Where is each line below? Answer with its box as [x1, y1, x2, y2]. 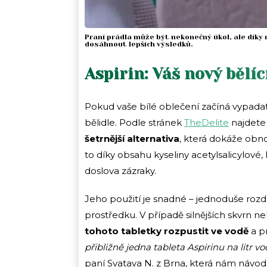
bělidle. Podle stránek [85, 117, 184, 129]
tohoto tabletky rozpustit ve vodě [85, 225, 251, 237]
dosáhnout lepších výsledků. [85, 40, 193, 49]
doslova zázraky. [85, 165, 156, 177]
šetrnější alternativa [85, 133, 179, 145]
